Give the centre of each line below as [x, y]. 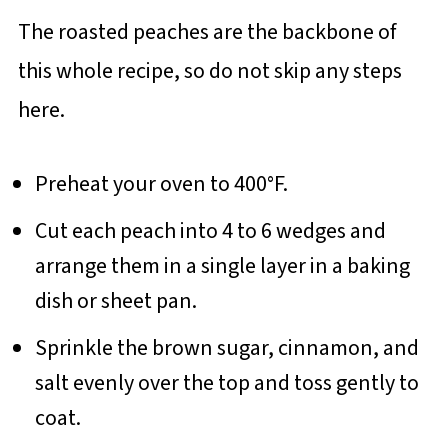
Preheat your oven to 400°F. [161, 183]
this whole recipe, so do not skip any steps [209, 70]
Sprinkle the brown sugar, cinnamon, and [226, 347]
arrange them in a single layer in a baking [222, 265]
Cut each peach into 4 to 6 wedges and [210, 230]
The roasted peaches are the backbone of [206, 31]
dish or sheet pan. [115, 300]
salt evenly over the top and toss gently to [226, 382]
